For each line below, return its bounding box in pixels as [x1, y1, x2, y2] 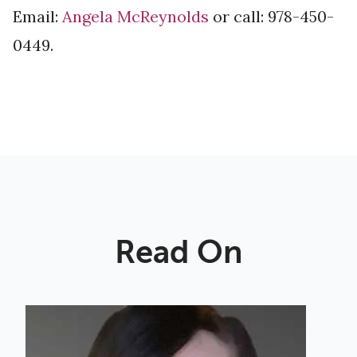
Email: [13, 6, 62, 27]
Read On [114, 234, 243, 271]
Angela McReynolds [62, 6, 209, 27]
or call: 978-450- [209, 6, 334, 27]
